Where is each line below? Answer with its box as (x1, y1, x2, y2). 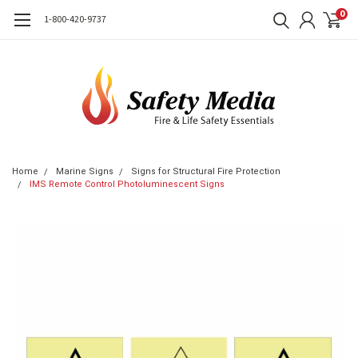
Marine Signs (56, 166, 113, 177)
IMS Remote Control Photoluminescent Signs (30, 179, 225, 189)
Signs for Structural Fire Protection (131, 166, 280, 177)
